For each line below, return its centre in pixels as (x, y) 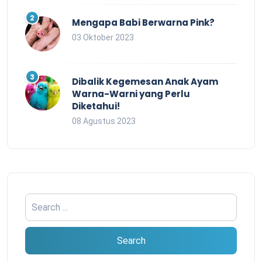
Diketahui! (96, 106)
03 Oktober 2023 (103, 38)
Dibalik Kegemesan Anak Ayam (145, 82)
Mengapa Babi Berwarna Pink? (143, 23)
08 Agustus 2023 (104, 121)
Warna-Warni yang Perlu (131, 94)
